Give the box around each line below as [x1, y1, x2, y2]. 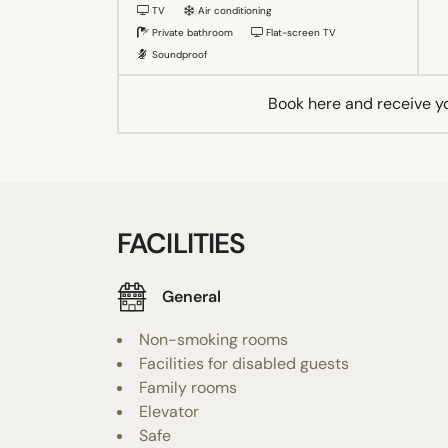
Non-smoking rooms [139, 328, 288, 350]
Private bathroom [149, 25, 233, 39]
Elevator [139, 400, 199, 422]
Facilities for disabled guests [139, 352, 349, 374]
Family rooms [139, 376, 237, 398]
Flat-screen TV [263, 25, 336, 39]
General [162, 286, 221, 308]
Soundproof [149, 47, 207, 61]
